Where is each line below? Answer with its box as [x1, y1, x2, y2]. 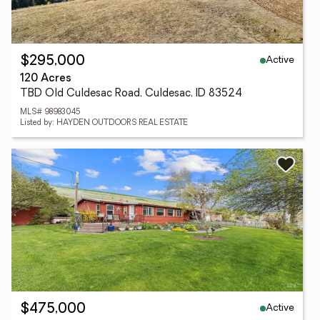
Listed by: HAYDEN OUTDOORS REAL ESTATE [20, 119, 188, 127]
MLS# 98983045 [20, 109, 81, 116]
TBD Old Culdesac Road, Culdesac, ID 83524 [20, 89, 242, 99]
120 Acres [20, 74, 71, 84]
